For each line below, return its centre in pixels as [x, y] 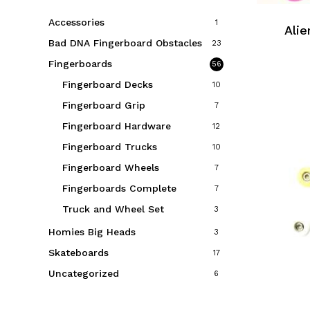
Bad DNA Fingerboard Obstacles [125, 43]
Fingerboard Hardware [117, 126]
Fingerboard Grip [104, 105]
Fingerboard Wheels [111, 167]
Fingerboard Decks [108, 84]
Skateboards [79, 252]
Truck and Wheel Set [113, 209]
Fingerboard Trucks [110, 146]
